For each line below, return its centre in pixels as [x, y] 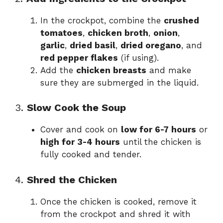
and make [169, 70]
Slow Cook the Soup [76, 108]
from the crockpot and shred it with [115, 214]
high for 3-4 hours [80, 142]
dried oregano [151, 45]
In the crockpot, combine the [102, 20]
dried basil [93, 45]
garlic [53, 45]
